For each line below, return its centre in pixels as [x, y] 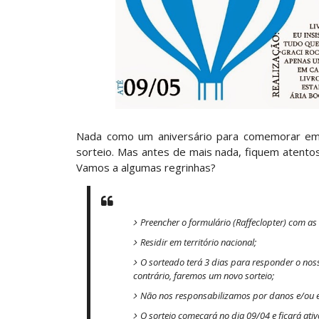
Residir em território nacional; [198, 242]
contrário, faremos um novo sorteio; [204, 276]
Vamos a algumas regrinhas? [146, 167]
